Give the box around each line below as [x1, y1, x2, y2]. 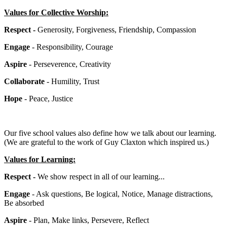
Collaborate [4, 77, 45, 86]
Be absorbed [4, 198, 44, 207]
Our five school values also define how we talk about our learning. [4, 128, 216, 137]
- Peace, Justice [22, 94, 73, 103]
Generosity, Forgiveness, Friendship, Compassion [37, 25, 196, 34]
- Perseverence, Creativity [29, 59, 111, 68]
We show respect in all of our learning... [37, 172, 165, 181]
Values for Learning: [4, 155, 75, 164]
